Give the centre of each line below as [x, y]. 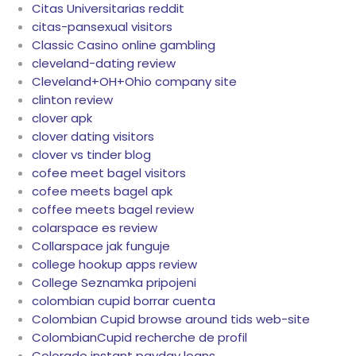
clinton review [72, 100]
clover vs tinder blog [91, 155]
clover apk [62, 118]
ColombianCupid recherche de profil [139, 338]
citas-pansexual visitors [102, 27]
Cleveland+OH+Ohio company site [134, 82]
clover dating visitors [93, 137]
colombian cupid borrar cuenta [124, 301]
